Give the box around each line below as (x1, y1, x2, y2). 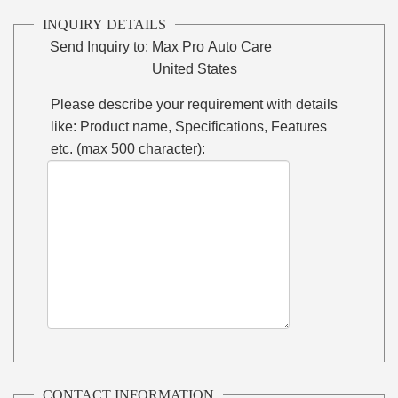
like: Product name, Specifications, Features (51, 118, 328, 134)
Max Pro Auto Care (152, 38, 273, 54)
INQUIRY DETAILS (43, 16, 167, 32)
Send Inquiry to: (50, 38, 149, 54)
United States (152, 60, 238, 76)
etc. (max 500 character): (51, 140, 206, 156)
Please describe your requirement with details (51, 96, 338, 112)
